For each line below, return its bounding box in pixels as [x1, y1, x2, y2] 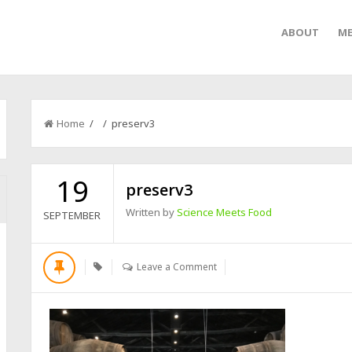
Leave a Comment [137, 260, 218, 273]
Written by [126, 205, 178, 219]
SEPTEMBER [43, 208, 101, 222]
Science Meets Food [177, 205, 273, 219]
